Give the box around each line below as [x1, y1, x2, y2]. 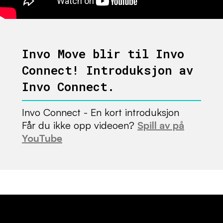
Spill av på [137, 119, 184, 132]
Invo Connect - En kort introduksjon [22, 106, 179, 119]
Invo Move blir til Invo [22, 46, 184, 62]
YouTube [22, 132, 62, 145]
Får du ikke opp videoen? [22, 119, 137, 132]
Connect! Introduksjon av [22, 62, 193, 79]
